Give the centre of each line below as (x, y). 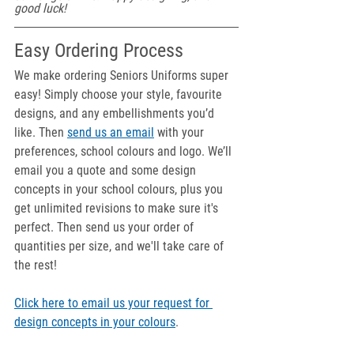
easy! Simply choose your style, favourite (120, 95)
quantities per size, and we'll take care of (121, 247)
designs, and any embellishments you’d (116, 114)
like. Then (41, 133)
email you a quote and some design (107, 171)
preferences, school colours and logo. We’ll (124, 152)
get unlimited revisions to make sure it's (118, 209)
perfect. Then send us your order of (105, 228)
